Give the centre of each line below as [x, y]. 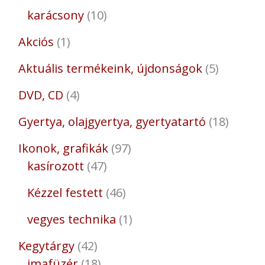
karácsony [55, 15]
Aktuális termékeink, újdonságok [110, 69]
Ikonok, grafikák [63, 148]
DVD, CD [41, 95]
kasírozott [55, 166]
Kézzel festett [65, 193]
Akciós [36, 42]
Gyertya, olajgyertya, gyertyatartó [112, 122]
